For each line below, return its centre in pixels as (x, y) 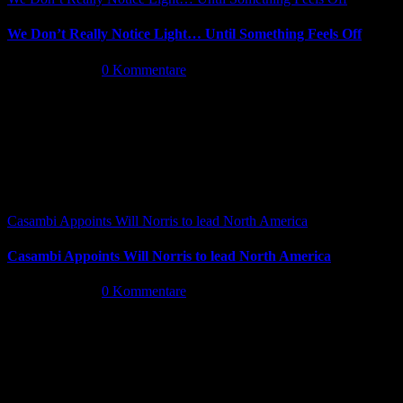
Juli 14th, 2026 (49, 291)
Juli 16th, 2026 (49, 69)
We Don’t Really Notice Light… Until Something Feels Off (184, 34)
